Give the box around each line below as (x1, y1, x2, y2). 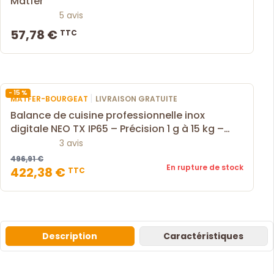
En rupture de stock (166, 161, 243, 172)
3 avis (59, 136, 83, 149)
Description (42, 229, 98, 242)
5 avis (59, 9, 83, 21)
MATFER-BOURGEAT (10, 93, 90, 104)
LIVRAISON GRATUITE (95, 93, 177, 104)
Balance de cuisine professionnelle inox (10, 108, 205, 122)
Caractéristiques (163, 229, 244, 242)
